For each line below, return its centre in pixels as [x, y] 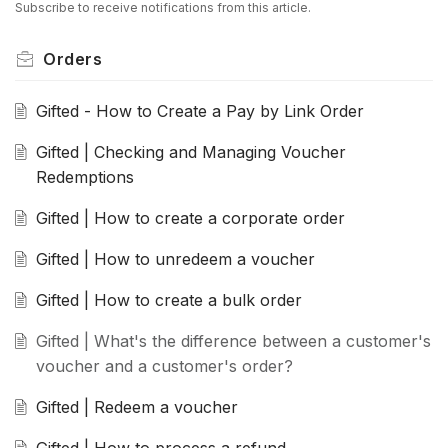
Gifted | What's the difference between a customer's [233, 341]
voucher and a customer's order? [164, 366]
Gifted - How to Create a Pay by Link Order [199, 111]
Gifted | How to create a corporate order [190, 218]
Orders [72, 59]
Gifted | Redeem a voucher [136, 407]
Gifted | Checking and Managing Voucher [190, 152]
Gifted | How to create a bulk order [168, 300]
